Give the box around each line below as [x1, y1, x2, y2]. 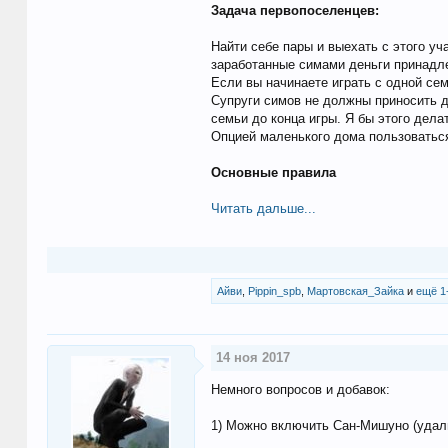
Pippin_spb [247, 285, 301, 298]
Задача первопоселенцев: [210, 3, 379, 19]
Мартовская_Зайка [306, 285, 404, 298]
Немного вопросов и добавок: [210, 382, 390, 398]
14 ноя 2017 [215, 350, 290, 366]
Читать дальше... [210, 201, 316, 217]
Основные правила [210, 165, 336, 181]
